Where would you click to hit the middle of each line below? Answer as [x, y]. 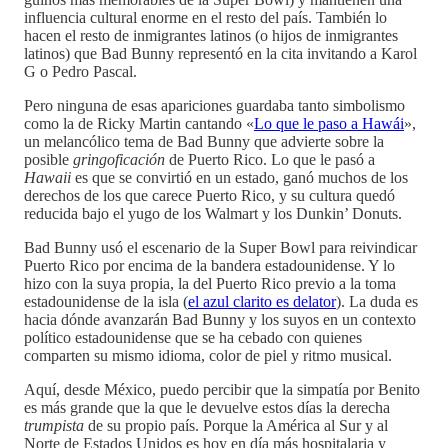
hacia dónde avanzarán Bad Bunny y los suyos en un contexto [220, 319]
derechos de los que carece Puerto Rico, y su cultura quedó [209, 195]
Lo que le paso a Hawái [329, 123]
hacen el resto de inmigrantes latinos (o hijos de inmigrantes [211, 35]
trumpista [54, 425]
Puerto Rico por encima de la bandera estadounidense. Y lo [209, 265]
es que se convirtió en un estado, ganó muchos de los [239, 177]
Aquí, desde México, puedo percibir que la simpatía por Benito [222, 389]
